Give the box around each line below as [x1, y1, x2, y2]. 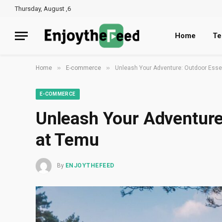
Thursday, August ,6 [15, 4, 71, 12]
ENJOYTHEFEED [65, 162, 114, 169]
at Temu [36, 130, 99, 150]
